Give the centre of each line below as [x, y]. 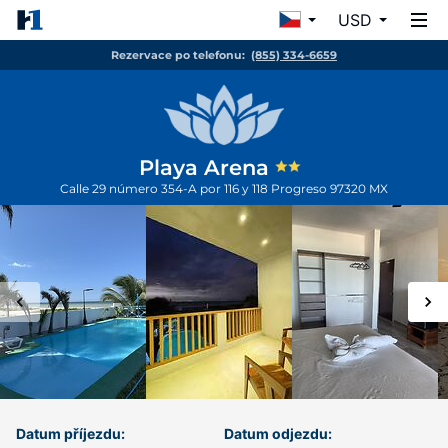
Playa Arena [206, 167]
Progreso [300, 188]
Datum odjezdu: [278, 433]
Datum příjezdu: [70, 433]
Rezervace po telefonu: [178, 55]
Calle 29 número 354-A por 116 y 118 [165, 188]
